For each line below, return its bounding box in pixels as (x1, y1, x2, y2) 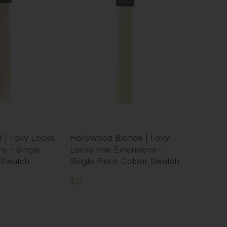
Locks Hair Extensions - (70, 144, 163, 155)
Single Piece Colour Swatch (70, 156, 180, 167)
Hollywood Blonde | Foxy (70, 133, 170, 143)
